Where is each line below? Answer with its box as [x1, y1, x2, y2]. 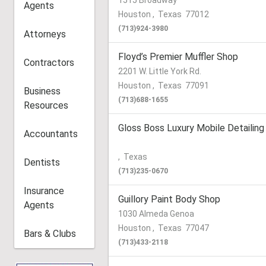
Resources [24, 100, 68, 111]
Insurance [24, 185, 64, 197]
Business [24, 85, 61, 97]
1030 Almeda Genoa [118, 209, 195, 218]
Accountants [24, 128, 78, 140]
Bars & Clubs [24, 228, 76, 239]
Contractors [24, 57, 74, 68]
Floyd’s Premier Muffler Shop [118, 51, 239, 62]
